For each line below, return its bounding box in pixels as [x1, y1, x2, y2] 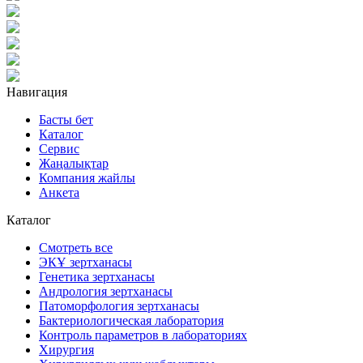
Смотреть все [39, 240, 113, 254]
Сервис [39, 141, 79, 156]
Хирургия [39, 342, 94, 357]
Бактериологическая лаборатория [39, 313, 224, 327]
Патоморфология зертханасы [39, 298, 199, 313]
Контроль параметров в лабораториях [39, 327, 247, 342]
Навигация [6, 84, 67, 99]
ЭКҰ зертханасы [39, 254, 132, 269]
